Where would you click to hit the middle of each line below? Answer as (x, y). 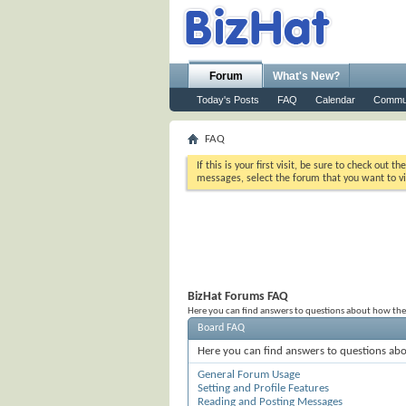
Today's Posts (228, 100)
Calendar (335, 100)
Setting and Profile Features (263, 388)
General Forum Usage (249, 375)
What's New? (306, 76)
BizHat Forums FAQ (238, 297)
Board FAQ (221, 328)
